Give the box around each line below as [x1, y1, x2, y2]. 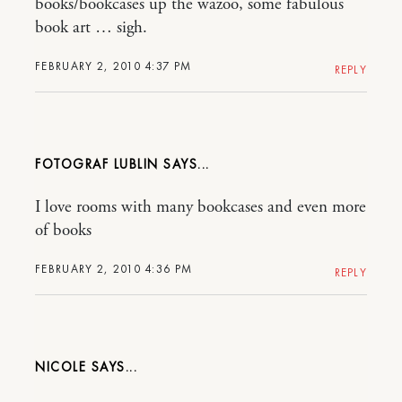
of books [35, 219, 92, 241]
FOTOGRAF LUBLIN [35, 154, 159, 173]
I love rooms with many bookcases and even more [35, 196, 366, 218]
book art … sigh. [35, 16, 147, 39]
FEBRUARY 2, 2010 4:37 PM [35, 57, 192, 74]
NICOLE [35, 357, 86, 376]
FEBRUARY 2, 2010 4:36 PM [35, 260, 193, 276]
